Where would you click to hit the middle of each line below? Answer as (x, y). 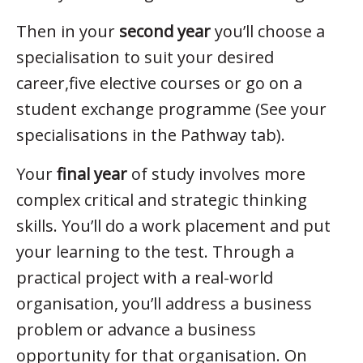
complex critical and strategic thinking (162, 199)
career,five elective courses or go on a (159, 83)
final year (92, 173)
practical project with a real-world (145, 277)
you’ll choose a (268, 31)
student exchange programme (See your (171, 109)
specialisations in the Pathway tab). (151, 135)
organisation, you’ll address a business (164, 303)
